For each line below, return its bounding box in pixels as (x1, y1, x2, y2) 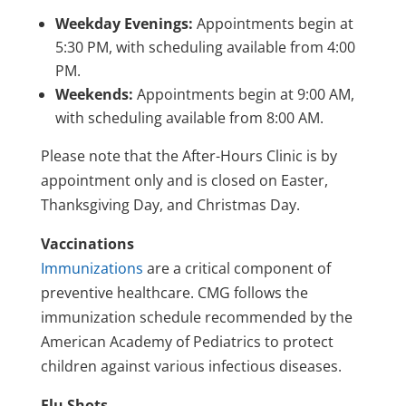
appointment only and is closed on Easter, (40, 169, 328, 190)
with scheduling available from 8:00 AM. (54, 107, 324, 128)
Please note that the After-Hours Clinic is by (40, 145, 337, 166)
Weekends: (54, 83, 137, 104)
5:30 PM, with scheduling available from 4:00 (54, 36, 355, 57)
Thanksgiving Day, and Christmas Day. (40, 194, 300, 215)
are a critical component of (142, 257, 331, 278)
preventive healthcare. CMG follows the (40, 282, 308, 303)
